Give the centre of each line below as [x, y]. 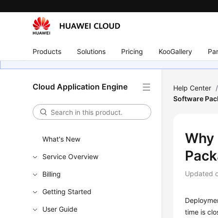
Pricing [132, 51]
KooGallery [176, 51]
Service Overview [71, 156]
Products [47, 51]
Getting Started [67, 191]
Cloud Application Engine [80, 87]
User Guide [60, 209]
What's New [62, 139]
